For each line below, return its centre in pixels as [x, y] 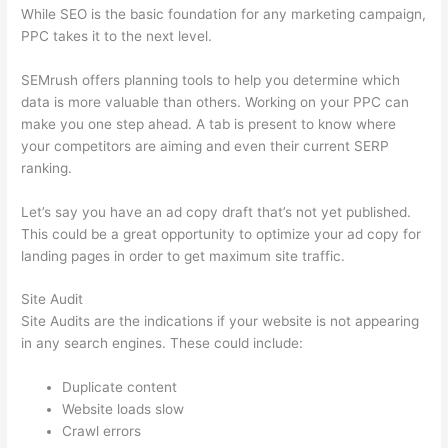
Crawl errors [102, 431]
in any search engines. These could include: [162, 343]
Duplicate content [120, 387]
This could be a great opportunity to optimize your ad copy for [221, 233]
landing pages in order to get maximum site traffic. [183, 255]
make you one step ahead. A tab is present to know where [209, 123]
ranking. [47, 167]
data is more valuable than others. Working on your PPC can [215, 101]
